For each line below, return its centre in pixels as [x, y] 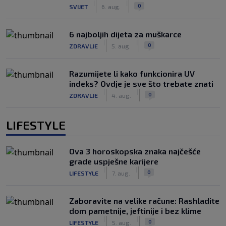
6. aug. [111, 6]
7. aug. [121, 173]
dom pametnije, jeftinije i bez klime [135, 211]
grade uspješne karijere [114, 161]
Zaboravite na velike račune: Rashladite [144, 201]
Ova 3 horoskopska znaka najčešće [135, 151]
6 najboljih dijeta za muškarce [125, 34]
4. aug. [121, 95]
